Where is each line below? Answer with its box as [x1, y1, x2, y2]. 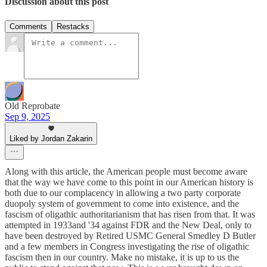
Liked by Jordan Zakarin [10, 133, 92, 143]
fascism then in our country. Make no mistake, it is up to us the [5, 252, 239, 262]
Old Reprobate [5, 100, 60, 111]
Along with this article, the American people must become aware [5, 166, 247, 176]
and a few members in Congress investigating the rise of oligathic [5, 241, 249, 252]
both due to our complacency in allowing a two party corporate [5, 187, 241, 198]
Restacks [57, 21, 89, 31]
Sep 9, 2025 [5, 111, 50, 122]
